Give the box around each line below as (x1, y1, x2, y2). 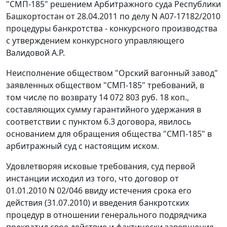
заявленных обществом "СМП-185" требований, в (6, 80, 204, 91)
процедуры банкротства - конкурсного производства (6, 23, 217, 34)
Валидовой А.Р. (6, 47, 65, 59)
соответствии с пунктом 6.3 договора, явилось (6, 116, 192, 128)
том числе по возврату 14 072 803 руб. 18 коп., (6, 92, 189, 103)
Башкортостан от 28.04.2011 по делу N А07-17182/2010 (6, 11, 220, 22)
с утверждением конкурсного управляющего (6, 35, 184, 47)
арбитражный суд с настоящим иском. (6, 140, 159, 152)
